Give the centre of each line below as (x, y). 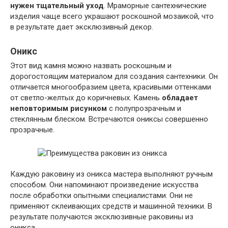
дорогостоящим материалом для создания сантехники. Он (114, 77)
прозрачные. (32, 130)
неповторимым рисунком (59, 109)
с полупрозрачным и (144, 109)
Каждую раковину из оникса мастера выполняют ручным (111, 174)
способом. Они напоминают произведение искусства (104, 185)
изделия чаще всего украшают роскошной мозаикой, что (112, 17)
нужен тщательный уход (57, 6)
